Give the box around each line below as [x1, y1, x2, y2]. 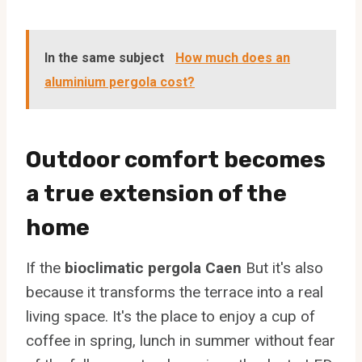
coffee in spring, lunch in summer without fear [26, 330, 335, 350]
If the [26, 258, 65, 277]
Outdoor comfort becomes [26, 145, 326, 173]
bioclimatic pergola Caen [65, 258, 242, 277]
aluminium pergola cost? [44, 74, 195, 90]
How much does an [175, 49, 290, 65]
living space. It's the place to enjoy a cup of [26, 306, 315, 326]
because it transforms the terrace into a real [26, 282, 323, 301]
